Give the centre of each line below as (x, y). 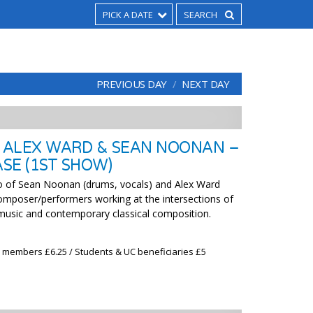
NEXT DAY (205, 84)
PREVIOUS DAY (131, 84)
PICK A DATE (128, 15)
